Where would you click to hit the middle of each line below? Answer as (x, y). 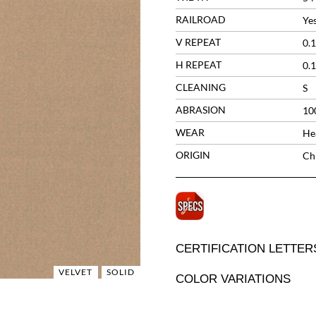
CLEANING (200, 87)
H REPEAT (198, 65)
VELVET (76, 272)
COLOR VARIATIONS (233, 279)
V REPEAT (198, 42)
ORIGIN (193, 155)
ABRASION (200, 110)
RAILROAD (200, 19)
